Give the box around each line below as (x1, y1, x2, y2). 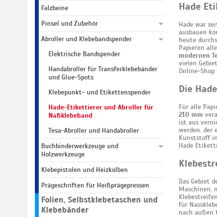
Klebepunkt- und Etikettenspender (48, 88, 151, 96)
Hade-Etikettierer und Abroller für (48, 103, 154, 111)
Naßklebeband (48, 111, 93, 120)
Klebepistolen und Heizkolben (41, 166, 128, 174)
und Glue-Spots (48, 73, 93, 81)
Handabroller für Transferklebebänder (48, 65, 157, 73)
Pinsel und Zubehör (41, 19, 98, 28)
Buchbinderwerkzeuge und (41, 142, 118, 150)
